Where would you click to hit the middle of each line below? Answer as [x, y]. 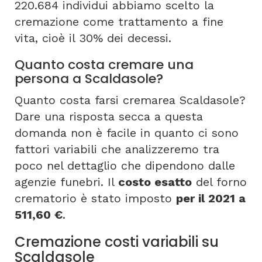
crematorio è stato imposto [95, 198]
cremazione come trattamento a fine [119, 21]
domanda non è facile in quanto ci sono [127, 132]
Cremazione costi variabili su [117, 242]
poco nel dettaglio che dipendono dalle [125, 165]
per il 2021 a [211, 198]
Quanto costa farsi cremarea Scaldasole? [130, 100]
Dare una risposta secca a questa [109, 116]
